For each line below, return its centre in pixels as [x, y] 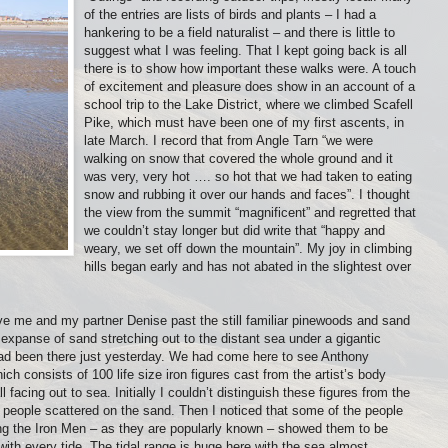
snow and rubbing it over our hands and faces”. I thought [247, 195]
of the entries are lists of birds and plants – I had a [230, 15]
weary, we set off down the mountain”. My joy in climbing [248, 249]
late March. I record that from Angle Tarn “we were [228, 141]
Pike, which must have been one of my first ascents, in [244, 123]
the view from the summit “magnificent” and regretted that [250, 213]
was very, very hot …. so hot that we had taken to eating [248, 177]
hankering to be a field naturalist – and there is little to [239, 33]
